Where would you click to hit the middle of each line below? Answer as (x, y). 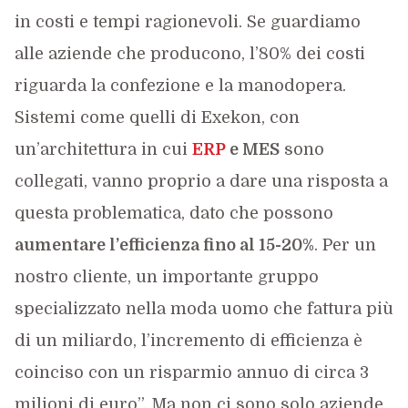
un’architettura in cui (103, 149)
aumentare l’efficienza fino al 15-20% (164, 245)
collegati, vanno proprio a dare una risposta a (201, 181)
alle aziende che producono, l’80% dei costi (189, 54)
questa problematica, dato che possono (173, 213)
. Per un (345, 245)
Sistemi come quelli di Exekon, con (157, 117)
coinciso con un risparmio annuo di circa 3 (191, 372)
